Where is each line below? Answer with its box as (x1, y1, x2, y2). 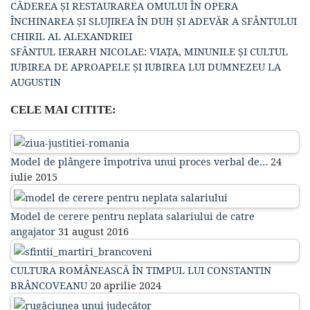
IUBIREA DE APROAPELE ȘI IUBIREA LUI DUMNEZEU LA (10, 60, 281, 74)
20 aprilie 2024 (87, 277, 161, 292)
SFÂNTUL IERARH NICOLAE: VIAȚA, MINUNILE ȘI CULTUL (10, 44, 288, 59)
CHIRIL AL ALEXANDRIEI (10, 29, 132, 44)
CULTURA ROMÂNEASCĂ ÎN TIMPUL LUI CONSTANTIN (10, 262, 271, 277)
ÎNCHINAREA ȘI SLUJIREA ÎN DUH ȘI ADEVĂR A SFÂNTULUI (10, 14, 297, 28)
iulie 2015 (10, 170, 57, 184)
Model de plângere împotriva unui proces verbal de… (10, 154, 268, 169)
